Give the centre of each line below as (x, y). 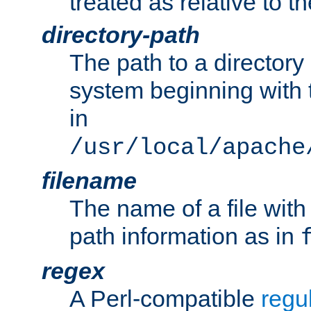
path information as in (185, 236)
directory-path (121, 35)
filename (89, 181)
